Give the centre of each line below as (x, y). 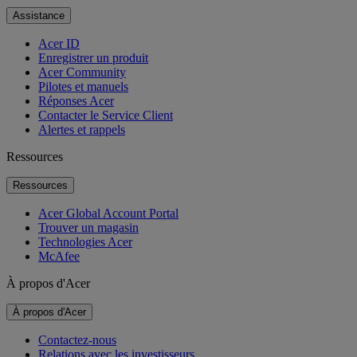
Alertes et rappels (82, 129)
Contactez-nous (77, 339)
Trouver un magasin (88, 227)
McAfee (59, 256)
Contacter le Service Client (106, 115)
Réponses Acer (76, 100)
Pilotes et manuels (83, 86)
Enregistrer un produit (93, 57)
